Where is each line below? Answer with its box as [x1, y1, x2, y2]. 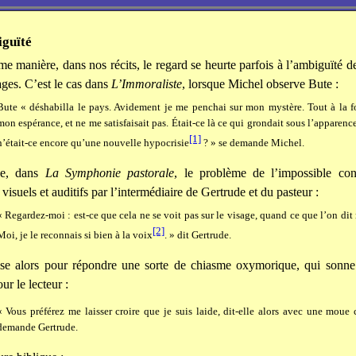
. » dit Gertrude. [164, 229, 231, 242]
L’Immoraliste [111, 77, 182, 91]
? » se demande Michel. [200, 137, 304, 149]
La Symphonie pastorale [44, 166, 175, 180]
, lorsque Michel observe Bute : [182, 77, 339, 91]
